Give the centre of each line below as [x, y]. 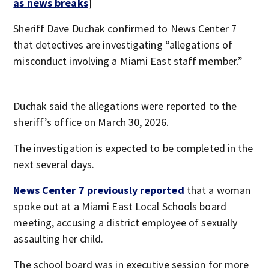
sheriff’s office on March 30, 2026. [91, 122]
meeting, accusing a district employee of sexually [125, 222]
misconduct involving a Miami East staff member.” [128, 61]
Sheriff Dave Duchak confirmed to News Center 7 [125, 29]
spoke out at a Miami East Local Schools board [120, 206]
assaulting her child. [59, 239]
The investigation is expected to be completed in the [133, 148]
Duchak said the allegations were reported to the [125, 106]
